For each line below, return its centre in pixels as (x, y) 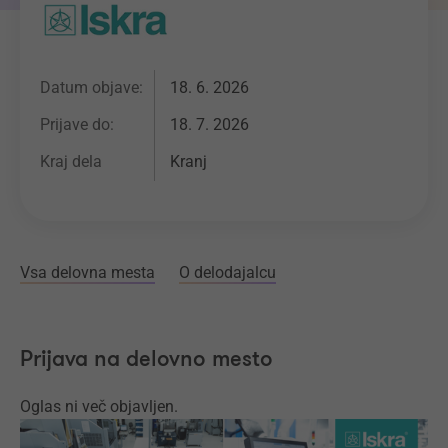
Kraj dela (71, 162)
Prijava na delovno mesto (146, 359)
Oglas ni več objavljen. (99, 406)
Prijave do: (77, 125)
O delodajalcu (227, 272)
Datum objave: (91, 88)
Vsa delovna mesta (87, 272)
